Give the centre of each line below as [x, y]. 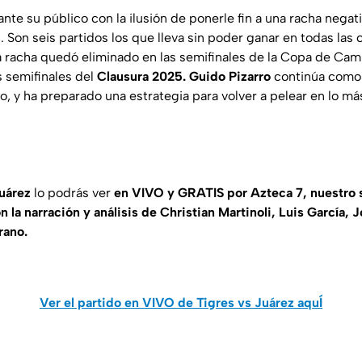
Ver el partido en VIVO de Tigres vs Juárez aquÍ [181, 303]
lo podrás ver [72, 193]
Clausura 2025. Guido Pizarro [184, 77]
